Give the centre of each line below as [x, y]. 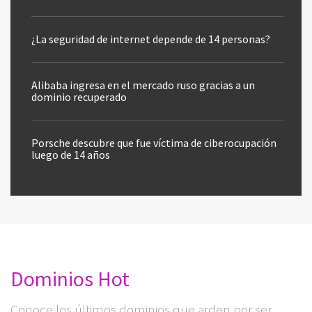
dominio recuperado [79, 97]
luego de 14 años [71, 155]
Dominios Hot [70, 279]
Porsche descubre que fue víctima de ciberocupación [154, 143]
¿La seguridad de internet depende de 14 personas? [151, 39]
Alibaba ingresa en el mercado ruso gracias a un [143, 85]
